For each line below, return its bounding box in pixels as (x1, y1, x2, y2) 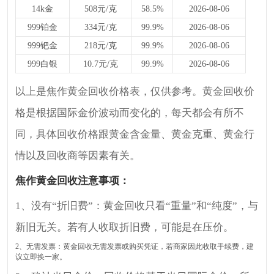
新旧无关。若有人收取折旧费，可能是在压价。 (15, 221, 234, 233)
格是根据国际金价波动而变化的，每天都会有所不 (15, 106, 245, 119)
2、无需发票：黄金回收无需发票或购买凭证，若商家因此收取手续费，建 (15, 242, 254, 251)
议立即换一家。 (15, 252, 67, 261)
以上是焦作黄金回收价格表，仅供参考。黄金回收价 (15, 85, 255, 97)
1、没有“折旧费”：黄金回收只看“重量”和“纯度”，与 (15, 199, 259, 212)
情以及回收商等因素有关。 (15, 149, 141, 161)
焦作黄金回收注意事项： (15, 174, 130, 187)
